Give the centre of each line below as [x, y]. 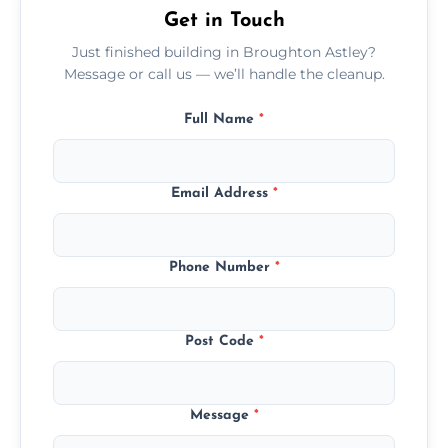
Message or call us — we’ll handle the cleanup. [224, 73]
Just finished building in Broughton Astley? [224, 51]
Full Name [221, 119]
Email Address [221, 193]
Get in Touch [224, 20]
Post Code [221, 341]
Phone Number [221, 267]
